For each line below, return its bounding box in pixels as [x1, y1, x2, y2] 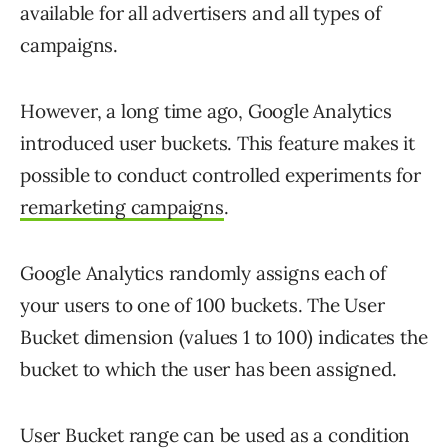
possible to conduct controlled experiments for [20, 162, 421, 187]
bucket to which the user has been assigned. [20, 356, 397, 381]
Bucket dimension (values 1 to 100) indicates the [20, 324, 428, 349]
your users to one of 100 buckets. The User [20, 292, 385, 317]
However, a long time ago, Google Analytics [20, 98, 392, 123]
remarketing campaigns [20, 194, 224, 219]
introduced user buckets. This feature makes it [20, 130, 415, 155]
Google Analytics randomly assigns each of [20, 260, 386, 285]
